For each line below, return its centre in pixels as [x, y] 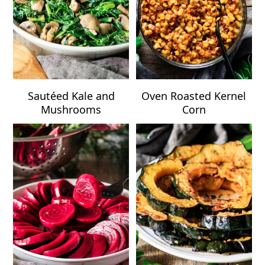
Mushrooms [71, 110]
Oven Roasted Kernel [194, 96]
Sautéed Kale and [71, 96]
